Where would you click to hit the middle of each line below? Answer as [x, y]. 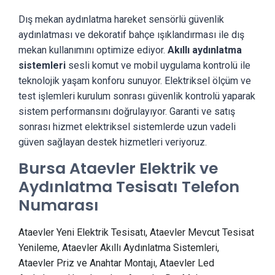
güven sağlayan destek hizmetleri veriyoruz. [113, 142]
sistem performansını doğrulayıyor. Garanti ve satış [127, 111]
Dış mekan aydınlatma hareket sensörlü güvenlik [121, 19]
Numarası [59, 205]
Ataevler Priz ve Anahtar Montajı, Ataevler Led [116, 263]
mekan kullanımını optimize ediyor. [93, 50]
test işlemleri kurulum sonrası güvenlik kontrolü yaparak [137, 96]
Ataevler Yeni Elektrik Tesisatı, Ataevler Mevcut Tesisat [136, 232]
